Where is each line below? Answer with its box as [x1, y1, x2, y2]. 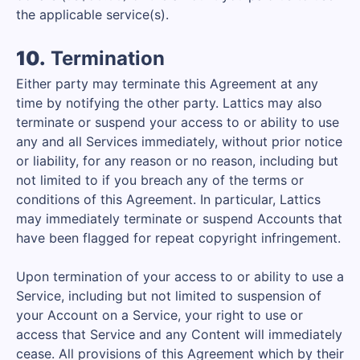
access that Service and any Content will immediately [16, 326, 342, 342]
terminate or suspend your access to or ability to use [16, 114, 339, 130]
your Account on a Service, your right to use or [16, 307, 303, 323]
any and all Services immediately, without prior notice [16, 133, 342, 149]
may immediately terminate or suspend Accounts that [16, 211, 342, 227]
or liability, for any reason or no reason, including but [16, 153, 338, 169]
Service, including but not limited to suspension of [16, 288, 321, 304]
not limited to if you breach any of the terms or [16, 172, 304, 188]
